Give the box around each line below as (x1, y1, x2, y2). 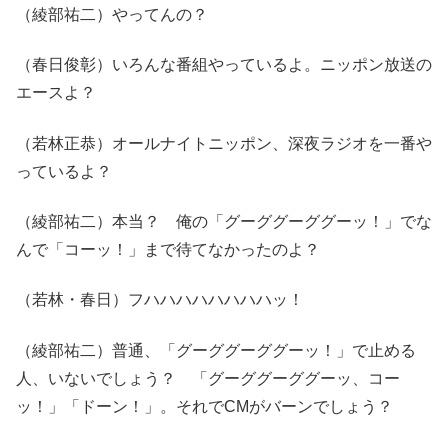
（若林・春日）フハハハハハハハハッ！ (16, 291, 304, 309)
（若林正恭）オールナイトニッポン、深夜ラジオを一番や (16, 134, 432, 152)
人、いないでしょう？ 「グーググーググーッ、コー (16, 369, 400, 387)
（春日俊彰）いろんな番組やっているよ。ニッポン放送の (16, 56, 432, 74)
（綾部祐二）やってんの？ (16, 5, 208, 23)
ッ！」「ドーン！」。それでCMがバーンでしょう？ (16, 397, 393, 415)
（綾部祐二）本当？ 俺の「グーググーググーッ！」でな (16, 213, 432, 231)
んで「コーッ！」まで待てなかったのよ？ (16, 241, 320, 259)
